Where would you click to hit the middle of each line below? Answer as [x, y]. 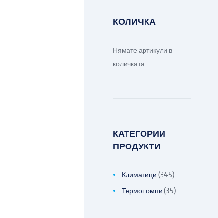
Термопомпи [142, 191]
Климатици [139, 175]
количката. [130, 64]
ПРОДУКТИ [137, 145]
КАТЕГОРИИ [139, 133]
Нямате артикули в [143, 50]
